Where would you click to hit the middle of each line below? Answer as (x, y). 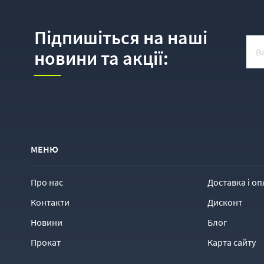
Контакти (50, 202)
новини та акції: (101, 58)
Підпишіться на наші (121, 38)
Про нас (47, 182)
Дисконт (225, 202)
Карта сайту (232, 242)
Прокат (46, 242)
